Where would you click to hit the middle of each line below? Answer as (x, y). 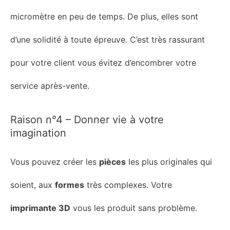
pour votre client (44, 63)
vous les (89, 208)
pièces (112, 161)
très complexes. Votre (128, 185)
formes (70, 185)
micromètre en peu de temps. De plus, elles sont (104, 17)
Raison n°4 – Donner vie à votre (87, 119)
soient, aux (33, 185)
